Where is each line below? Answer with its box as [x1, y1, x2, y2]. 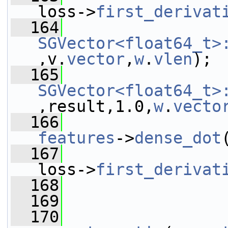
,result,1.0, [38, 97, 154, 116]
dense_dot [134, 129, 221, 147]
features [38, 129, 115, 147]
